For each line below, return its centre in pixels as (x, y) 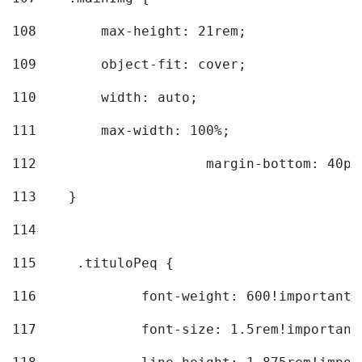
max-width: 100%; (137, 131)
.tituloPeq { (129, 263)
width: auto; (121, 98)
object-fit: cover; (145, 65)
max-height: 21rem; (145, 32)
